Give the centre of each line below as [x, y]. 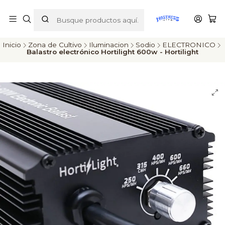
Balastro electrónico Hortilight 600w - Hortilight [113, 52]
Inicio [12, 45]
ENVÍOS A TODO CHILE [118, 17]
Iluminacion [109, 45]
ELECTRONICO [189, 45]
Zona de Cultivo [55, 45]
